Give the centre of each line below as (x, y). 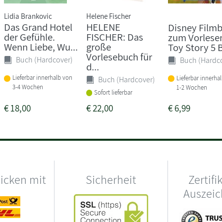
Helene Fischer (108, 16)
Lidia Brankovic (28, 16)
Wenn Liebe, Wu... (41, 47)
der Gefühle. (30, 37)
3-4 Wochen (28, 87)
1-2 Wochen (192, 87)
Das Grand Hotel (38, 27)
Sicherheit (111, 179)
